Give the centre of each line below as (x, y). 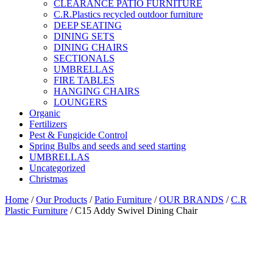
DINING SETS (84, 36)
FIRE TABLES (84, 80)
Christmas (48, 179)
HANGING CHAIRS (97, 91)
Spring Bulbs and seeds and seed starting (108, 146)
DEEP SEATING (88, 25)
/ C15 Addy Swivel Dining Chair (133, 210)
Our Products (62, 199)
